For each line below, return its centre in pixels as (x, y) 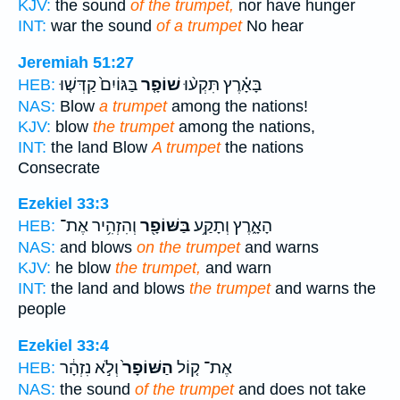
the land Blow (99, 147)
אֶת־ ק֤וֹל (203, 367)
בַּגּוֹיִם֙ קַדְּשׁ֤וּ (99, 84)
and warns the (323, 289)
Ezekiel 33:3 (63, 204)
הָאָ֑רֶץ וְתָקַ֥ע (231, 226)
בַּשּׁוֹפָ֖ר (163, 226)
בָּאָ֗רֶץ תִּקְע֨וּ (221, 84)
